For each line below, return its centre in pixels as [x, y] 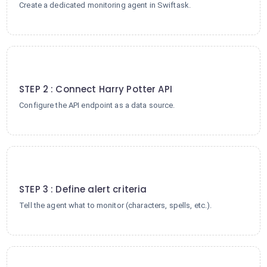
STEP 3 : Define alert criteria [83, 189]
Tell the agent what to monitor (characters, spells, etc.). [116, 205]
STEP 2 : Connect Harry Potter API [96, 89]
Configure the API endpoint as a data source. [97, 105]
